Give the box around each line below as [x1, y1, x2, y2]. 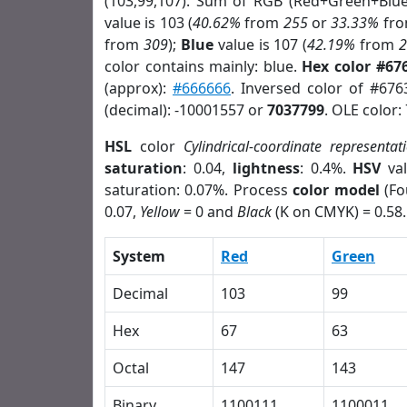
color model [293, 180, 380, 200]
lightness [232, 158, 300, 178]
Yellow [140, 202, 180, 222]
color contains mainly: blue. [104, 56, 303, 76]
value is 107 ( [213, 35, 308, 55]
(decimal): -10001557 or [104, 100, 267, 120]
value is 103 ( [104, 13, 193, 33]
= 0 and [180, 202, 237, 222]
